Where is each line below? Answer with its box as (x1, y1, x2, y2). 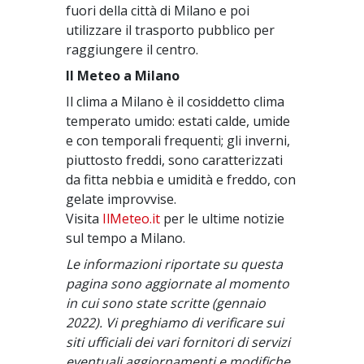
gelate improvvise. (66, 190, 177, 208)
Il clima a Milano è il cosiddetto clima (66, 93, 285, 110)
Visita (66, 210, 103, 227)
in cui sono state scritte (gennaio (66, 294, 266, 312)
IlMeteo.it (102, 210, 161, 227)
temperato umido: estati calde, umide (66, 112, 291, 130)
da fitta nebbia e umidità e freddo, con (66, 171, 297, 188)
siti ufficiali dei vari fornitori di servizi (66, 333, 291, 351)
